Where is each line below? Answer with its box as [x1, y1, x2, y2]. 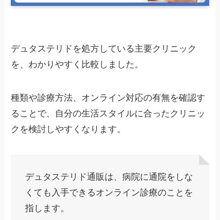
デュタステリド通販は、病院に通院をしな [25, 171, 193, 182]
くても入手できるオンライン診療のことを [25, 187, 193, 197]
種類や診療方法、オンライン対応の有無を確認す [11, 93, 206, 103]
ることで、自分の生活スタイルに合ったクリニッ [11, 109, 206, 119]
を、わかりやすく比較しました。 [11, 59, 144, 70]
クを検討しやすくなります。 [11, 124, 126, 135]
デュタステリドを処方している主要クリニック [11, 44, 197, 54]
